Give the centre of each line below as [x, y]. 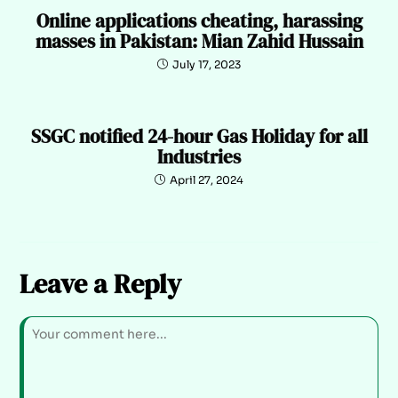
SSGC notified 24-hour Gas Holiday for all [199, 136]
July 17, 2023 [207, 64]
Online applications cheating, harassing [199, 20]
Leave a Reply [101, 283]
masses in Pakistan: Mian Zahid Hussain [199, 41]
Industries [199, 156]
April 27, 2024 [207, 179]
